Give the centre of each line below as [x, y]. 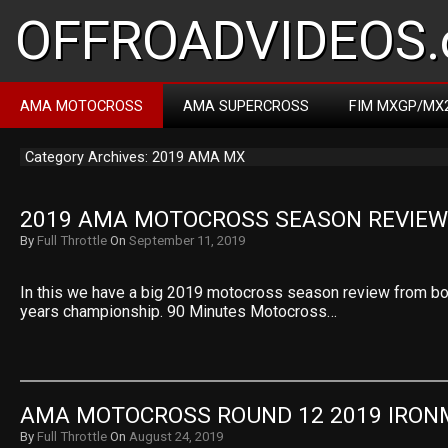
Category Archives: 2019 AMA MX [135, 157]
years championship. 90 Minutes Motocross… [178, 311]
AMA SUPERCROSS [246, 106]
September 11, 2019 [187, 240]
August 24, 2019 [176, 436]
